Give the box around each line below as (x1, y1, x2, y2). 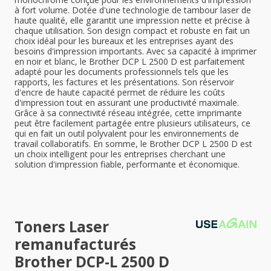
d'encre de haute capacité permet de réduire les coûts (15, 87, 225, 98)
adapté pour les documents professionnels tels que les (15, 66, 229, 77)
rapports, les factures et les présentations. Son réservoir (15, 76, 234, 88)
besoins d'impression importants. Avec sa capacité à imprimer (15, 45, 256, 57)
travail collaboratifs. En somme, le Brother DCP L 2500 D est (15, 138, 252, 149)
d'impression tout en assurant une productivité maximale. (15, 97, 239, 108)
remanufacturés (15, 234, 136, 254)
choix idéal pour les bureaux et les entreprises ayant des (15, 35, 233, 47)
